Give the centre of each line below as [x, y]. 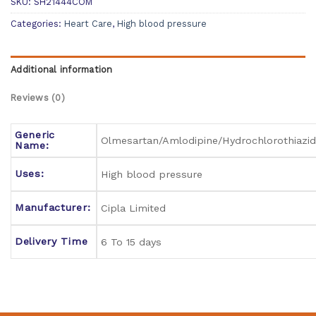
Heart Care [88, 23]
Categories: [37, 23]
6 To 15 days [131, 242]
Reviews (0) [38, 97]
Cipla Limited [133, 208]
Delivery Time [51, 241]
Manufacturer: [53, 207]
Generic [35, 134]
